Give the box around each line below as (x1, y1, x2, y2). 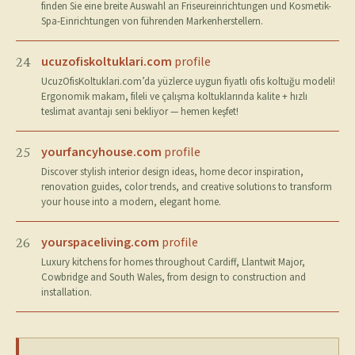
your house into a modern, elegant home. (41, 195, 221, 209)
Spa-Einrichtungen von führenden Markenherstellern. (41, 14, 263, 29)
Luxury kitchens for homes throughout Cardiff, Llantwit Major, (41, 255, 305, 269)
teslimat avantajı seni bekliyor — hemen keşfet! (41, 105, 239, 119)
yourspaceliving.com (41, 234, 159, 251)
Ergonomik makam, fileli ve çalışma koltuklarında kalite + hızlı (41, 90, 307, 104)
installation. (41, 285, 92, 300)
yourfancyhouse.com (41, 143, 162, 161)
